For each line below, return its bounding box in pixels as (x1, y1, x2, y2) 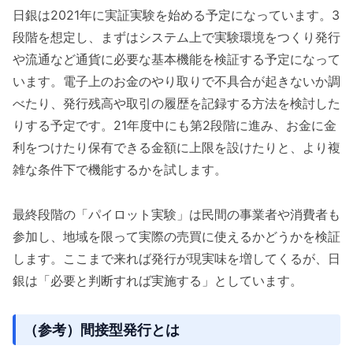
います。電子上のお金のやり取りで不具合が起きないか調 (13, 73, 340, 90)
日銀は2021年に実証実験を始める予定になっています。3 (13, 7, 340, 24)
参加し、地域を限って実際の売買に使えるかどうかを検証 (13, 229, 340, 245)
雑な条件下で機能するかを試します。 (13, 162, 227, 178)
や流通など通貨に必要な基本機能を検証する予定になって (13, 51, 340, 68)
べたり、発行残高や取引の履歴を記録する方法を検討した (13, 95, 340, 112)
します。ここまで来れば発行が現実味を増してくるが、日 (13, 251, 340, 267)
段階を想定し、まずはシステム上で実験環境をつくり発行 (13, 29, 340, 46)
